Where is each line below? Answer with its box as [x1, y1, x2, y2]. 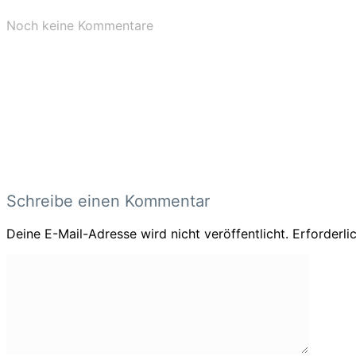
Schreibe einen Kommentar [6, 192, 210, 211]
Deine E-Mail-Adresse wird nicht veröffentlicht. [6, 226, 288, 242]
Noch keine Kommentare [6, 17, 153, 34]
